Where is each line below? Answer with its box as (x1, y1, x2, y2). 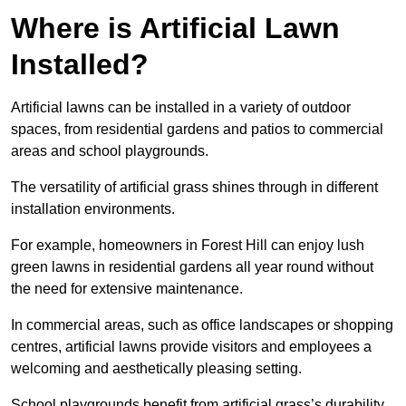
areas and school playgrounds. (11, 143, 208, 159)
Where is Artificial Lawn (11, 12, 340, 45)
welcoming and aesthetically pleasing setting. (11, 361, 302, 377)
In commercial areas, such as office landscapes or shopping (11, 317, 393, 333)
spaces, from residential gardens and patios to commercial (11, 121, 383, 138)
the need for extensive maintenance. (11, 281, 243, 297)
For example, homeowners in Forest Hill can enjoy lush (11, 237, 364, 254)
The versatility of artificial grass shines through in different (11, 179, 378, 196)
